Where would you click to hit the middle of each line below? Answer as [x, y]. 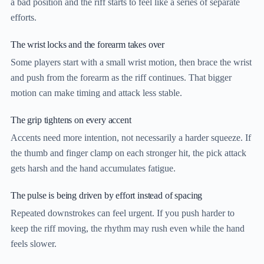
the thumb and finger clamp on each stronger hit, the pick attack [128, 153]
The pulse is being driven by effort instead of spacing [107, 196]
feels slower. [34, 244]
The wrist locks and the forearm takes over [88, 45]
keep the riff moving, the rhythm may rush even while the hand [128, 229]
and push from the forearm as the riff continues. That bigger [121, 78]
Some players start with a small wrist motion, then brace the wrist [131, 62]
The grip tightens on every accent [71, 120]
